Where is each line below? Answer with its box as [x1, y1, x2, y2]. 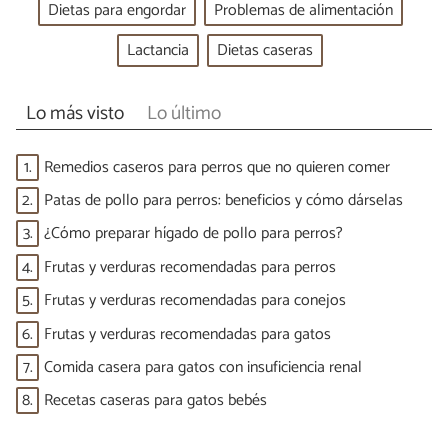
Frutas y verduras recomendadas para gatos [44, 320, 331, 348]
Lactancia [127, 37, 189, 65]
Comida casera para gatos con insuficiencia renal [44, 353, 362, 381]
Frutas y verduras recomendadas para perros [44, 253, 336, 281]
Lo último [146, 97, 221, 129]
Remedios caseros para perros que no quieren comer [44, 153, 390, 181]
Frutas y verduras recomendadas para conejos [44, 287, 346, 315]
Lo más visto [25, 97, 124, 129]
